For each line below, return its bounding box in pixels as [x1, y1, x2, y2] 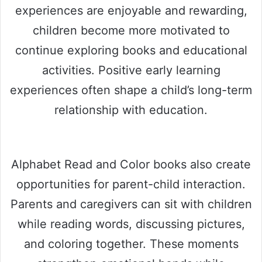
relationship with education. [54, 102, 208, 117]
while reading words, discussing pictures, [17, 216, 245, 231]
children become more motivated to [32, 23, 230, 37]
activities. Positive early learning [42, 63, 220, 77]
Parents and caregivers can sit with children [10, 196, 252, 211]
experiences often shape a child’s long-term [10, 82, 252, 97]
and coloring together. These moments [23, 236, 239, 251]
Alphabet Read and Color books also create [11, 157, 251, 171]
